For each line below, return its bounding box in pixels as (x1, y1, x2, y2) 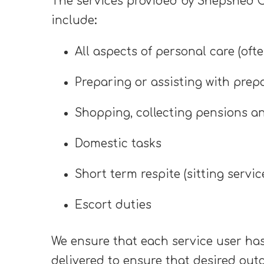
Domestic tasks (75, 137, 161, 150)
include (51, 14, 94, 27)
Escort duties (75, 199, 151, 212)
